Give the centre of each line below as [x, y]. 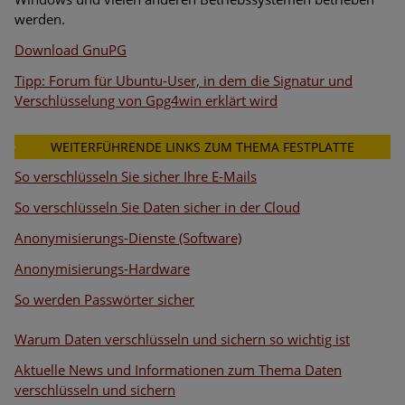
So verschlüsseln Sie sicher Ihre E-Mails [136, 176]
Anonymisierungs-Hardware [102, 268]
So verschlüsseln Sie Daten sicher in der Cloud [157, 207]
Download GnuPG [71, 50]
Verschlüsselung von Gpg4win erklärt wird [146, 101]
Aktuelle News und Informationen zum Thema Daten [178, 369]
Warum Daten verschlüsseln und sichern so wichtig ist [182, 339]
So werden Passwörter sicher [104, 299]
